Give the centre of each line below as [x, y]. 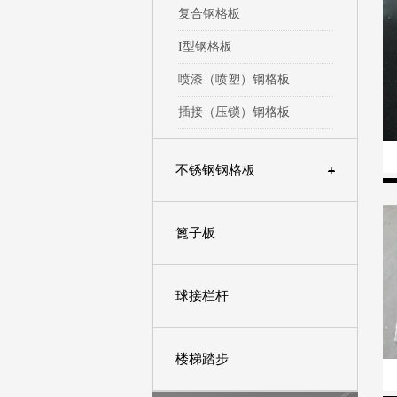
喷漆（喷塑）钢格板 [234, 79]
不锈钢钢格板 [215, 170]
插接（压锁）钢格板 [234, 112]
